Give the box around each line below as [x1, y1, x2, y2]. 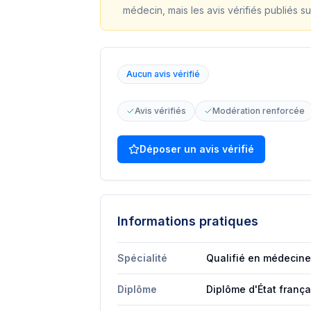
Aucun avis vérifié [126, 69, 200, 79]
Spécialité [117, 252, 167, 264]
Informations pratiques [117, 214, 258, 228]
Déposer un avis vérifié [140, 143, 254, 155]
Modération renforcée [212, 106, 305, 116]
